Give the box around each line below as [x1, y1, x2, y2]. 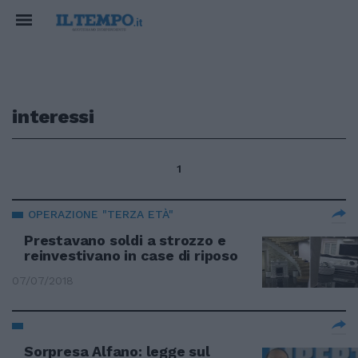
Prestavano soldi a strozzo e [24, 232, 226, 249]
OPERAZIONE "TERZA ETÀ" [28, 208, 173, 221]
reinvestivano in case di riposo [24, 247, 238, 264]
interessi [12, 105, 94, 128]
